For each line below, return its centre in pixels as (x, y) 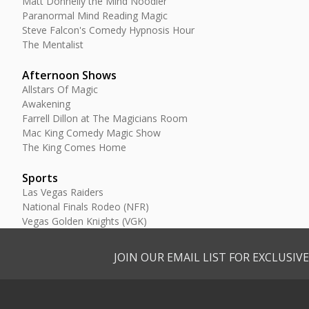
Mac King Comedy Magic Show (91, 133)
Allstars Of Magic (60, 89)
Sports (40, 178)
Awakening (46, 104)
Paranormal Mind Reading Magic (95, 16)
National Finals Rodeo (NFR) (86, 207)
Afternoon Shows (69, 75)
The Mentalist (53, 44)
